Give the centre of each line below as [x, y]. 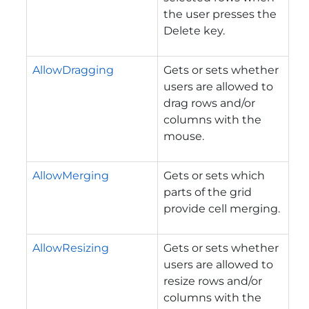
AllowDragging [73, 70]
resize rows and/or [213, 281]
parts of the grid [208, 192]
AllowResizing [71, 248]
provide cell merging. [222, 208]
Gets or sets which [214, 175]
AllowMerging [71, 175]
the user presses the [220, 14]
